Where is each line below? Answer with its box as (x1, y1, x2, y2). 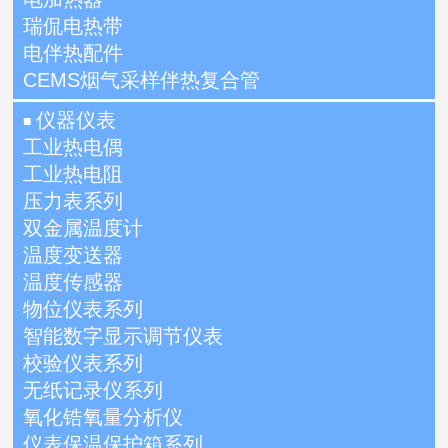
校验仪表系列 (23, 352, 144, 375)
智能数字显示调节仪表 (23, 325, 224, 348)
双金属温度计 (23, 217, 144, 240)
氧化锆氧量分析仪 (23, 406, 184, 429)
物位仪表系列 (23, 298, 144, 321)
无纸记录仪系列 (23, 379, 164, 402)
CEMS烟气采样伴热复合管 (23, 69, 261, 92)
